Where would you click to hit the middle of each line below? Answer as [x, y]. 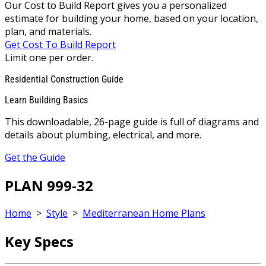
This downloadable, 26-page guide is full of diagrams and [132, 121]
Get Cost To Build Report [60, 44]
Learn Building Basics [46, 100]
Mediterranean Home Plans [144, 213]
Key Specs [39, 242]
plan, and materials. [48, 31]
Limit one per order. [49, 57]
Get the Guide [35, 157]
